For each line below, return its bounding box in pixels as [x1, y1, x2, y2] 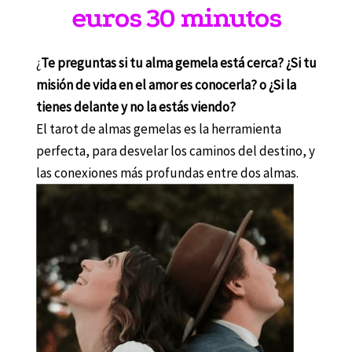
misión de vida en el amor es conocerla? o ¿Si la [35, 75, 296, 93]
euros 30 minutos [71, 2, 280, 34]
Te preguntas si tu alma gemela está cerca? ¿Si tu [40, 53, 317, 71]
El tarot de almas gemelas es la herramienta [35, 119, 281, 137]
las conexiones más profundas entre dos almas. [35, 163, 299, 181]
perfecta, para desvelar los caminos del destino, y [35, 141, 315, 159]
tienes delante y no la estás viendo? [35, 97, 236, 115]
